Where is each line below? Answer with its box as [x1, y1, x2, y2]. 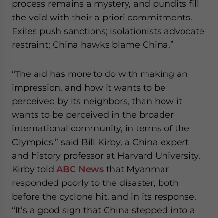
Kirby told [12, 164, 56, 174]
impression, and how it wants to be [12, 82, 165, 92]
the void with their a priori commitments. [12, 12, 192, 22]
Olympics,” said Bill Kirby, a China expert [12, 137, 189, 147]
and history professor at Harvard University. [12, 150, 200, 161]
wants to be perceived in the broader [12, 109, 174, 120]
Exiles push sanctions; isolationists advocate [12, 26, 204, 36]
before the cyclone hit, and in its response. [12, 191, 196, 201]
